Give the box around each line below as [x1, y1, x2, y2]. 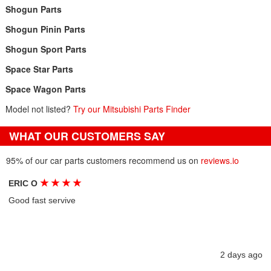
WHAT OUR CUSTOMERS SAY [9, 128, 165, 144]
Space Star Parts [5, 63, 73, 75]
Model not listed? [5, 103, 73, 115]
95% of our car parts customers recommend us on [6, 154, 201, 166]
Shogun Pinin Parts [5, 23, 85, 35]
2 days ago [220, 250, 263, 260]
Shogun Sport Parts [5, 43, 87, 55]
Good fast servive [8, 195, 76, 205]
